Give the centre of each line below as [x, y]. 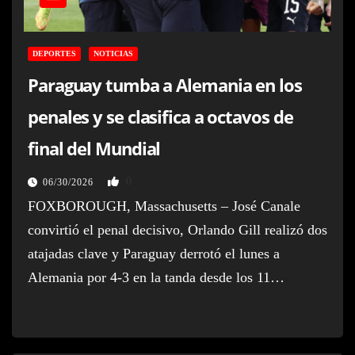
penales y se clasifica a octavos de [160, 116]
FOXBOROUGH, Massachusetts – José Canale [164, 206]
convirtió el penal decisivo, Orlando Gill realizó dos [177, 229]
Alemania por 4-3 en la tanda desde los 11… [156, 277]
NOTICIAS [113, 53]
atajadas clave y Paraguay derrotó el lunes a [154, 253]
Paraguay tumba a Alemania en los [165, 84]
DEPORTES [54, 53]
